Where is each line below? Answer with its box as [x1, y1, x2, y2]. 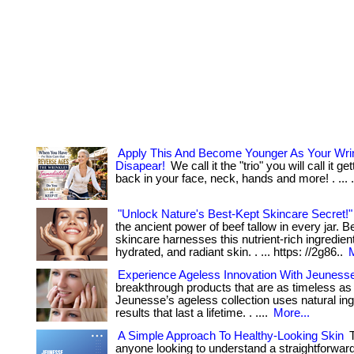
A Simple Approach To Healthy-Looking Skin [118, 330, 344, 342]
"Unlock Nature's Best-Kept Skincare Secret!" [118, 208, 352, 220]
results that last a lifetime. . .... [115, 307, 271, 319]
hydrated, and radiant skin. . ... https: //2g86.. [115, 246, 346, 258]
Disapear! [115, 160, 165, 172]
